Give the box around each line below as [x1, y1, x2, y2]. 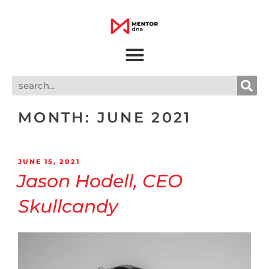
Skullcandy [18, 195, 118, 217]
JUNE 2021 [97, 109, 192, 127]
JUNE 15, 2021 [18, 157, 80, 166]
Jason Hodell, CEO [17, 169, 183, 192]
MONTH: [18, 109, 97, 127]
